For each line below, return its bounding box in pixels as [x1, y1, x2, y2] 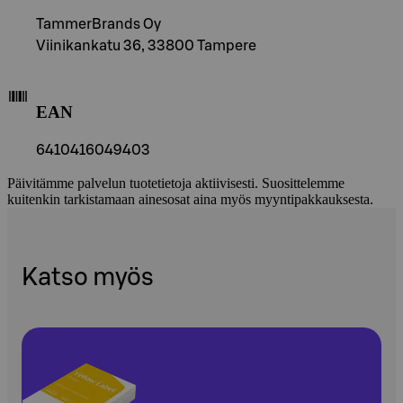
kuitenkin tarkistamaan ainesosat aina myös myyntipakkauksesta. [7, 191, 373, 207]
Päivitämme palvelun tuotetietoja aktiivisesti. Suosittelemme [7, 175, 345, 191]
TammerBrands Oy [36, 17, 161, 32]
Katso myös [22, 265, 154, 291]
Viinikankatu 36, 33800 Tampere [36, 39, 256, 54]
